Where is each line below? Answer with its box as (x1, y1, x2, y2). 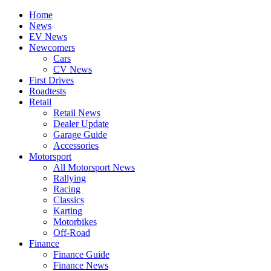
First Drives (29, 75, 74, 85)
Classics (53, 195, 84, 205)
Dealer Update (53, 119, 109, 129)
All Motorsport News (53, 162, 135, 172)
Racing (53, 184, 80, 194)
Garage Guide (53, 129, 107, 140)
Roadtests (29, 86, 66, 96)
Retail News (53, 108, 100, 118)
